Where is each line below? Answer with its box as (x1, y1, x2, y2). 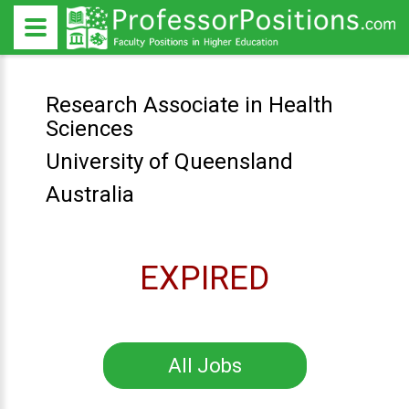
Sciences (45, 116, 133, 142)
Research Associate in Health (45, 92, 333, 118)
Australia (45, 182, 134, 207)
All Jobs (167, 354, 242, 377)
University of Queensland (45, 149, 293, 174)
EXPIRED (140, 259, 269, 298)
